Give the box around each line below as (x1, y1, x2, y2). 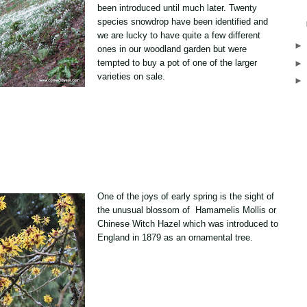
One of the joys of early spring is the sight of (97, 191, 274, 201)
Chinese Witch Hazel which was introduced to (97, 218, 278, 229)
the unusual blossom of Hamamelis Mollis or (97, 204, 276, 215)
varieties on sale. (97, 71, 165, 82)
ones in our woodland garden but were (97, 44, 247, 54)
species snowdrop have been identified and (97, 16, 268, 27)
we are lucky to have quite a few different (97, 30, 260, 40)
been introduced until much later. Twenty (97, 3, 257, 13)
